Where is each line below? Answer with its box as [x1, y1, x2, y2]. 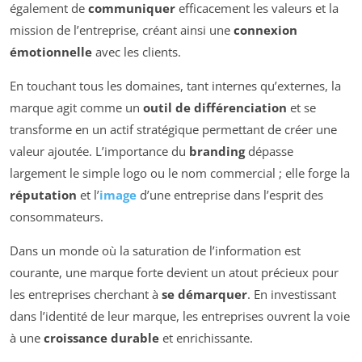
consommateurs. [10, 208, 103, 225]
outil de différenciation [143, 99, 287, 116]
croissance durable [44, 330, 159, 347]
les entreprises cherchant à [10, 286, 162, 303]
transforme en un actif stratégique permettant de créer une [10, 121, 337, 138]
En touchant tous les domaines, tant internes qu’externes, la [10, 78, 341, 95]
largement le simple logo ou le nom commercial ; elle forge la [10, 165, 350, 182]
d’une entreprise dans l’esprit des [137, 187, 323, 204]
